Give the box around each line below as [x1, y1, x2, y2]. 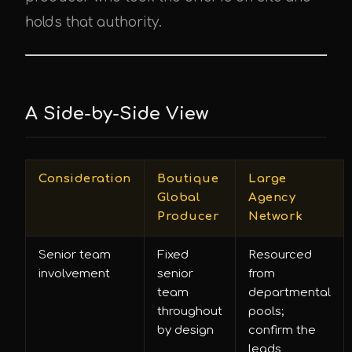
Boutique [157, 172, 218, 185]
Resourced [248, 248, 312, 262]
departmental [248, 286, 331, 299]
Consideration [38, 172, 131, 185]
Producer [157, 210, 219, 223]
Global [157, 191, 200, 204]
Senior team [38, 248, 111, 262]
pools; [248, 305, 284, 318]
